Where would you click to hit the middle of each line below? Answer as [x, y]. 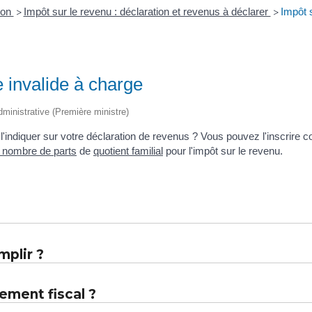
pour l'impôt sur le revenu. [223, 150]
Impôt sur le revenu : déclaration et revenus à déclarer [147, 12]
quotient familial [128, 150]
